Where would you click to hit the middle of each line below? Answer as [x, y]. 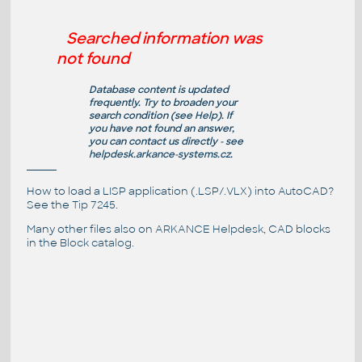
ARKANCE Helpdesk [209, 229]
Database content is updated [158, 90]
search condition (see [141, 116]
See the [49, 204]
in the [43, 242]
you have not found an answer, [161, 129]
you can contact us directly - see [166, 142]
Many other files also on [90, 229]
